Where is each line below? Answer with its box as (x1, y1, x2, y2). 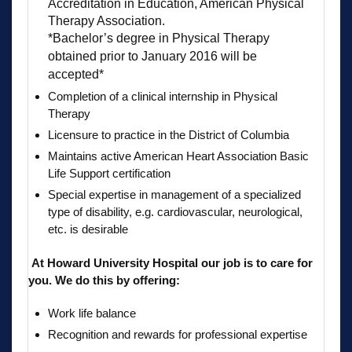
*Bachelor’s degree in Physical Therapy (48, 31, 269, 45)
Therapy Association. (48, 13, 165, 27)
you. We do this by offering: (28, 273, 180, 287)
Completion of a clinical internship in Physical (48, 89, 277, 103)
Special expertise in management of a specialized (48, 187, 301, 201)
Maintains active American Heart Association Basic (48, 148, 309, 163)
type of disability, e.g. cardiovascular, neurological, (48, 204, 302, 218)
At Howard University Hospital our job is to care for (28, 255, 313, 269)
